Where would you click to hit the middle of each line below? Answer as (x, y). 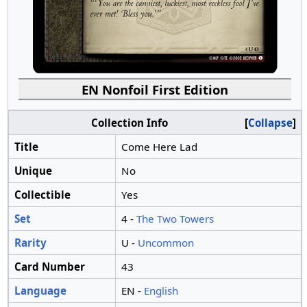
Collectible (42, 195)
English (161, 291)
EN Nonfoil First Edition (155, 89)
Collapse (270, 123)
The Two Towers (175, 219)
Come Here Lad (159, 147)
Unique (33, 171)
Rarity (30, 243)
